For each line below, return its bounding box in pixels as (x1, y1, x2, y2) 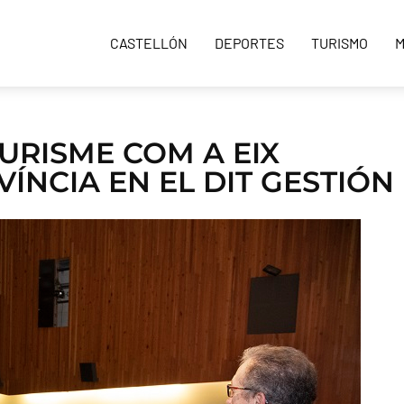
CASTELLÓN (110, 34, 188, 52)
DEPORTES (215, 34, 284, 52)
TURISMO (311, 34, 368, 52)
